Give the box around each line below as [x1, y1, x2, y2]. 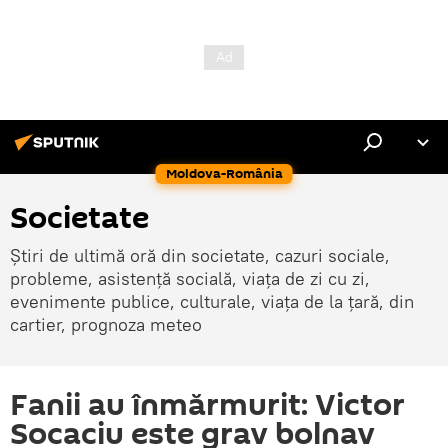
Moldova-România [165, 164, 283, 183]
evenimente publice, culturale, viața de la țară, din [10, 290, 414, 313]
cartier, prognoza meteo [10, 313, 202, 336]
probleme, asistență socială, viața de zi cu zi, [10, 267, 370, 290]
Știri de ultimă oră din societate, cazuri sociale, [10, 244, 390, 267]
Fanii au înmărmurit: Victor [10, 384, 405, 427]
